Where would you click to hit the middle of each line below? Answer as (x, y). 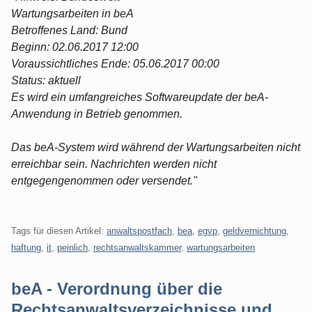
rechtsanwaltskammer (137, 247)
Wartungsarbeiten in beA (72, 13)
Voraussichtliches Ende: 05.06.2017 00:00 (115, 63)
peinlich (72, 247)
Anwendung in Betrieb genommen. (97, 114)
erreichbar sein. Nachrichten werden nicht (114, 164)
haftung (26, 247)
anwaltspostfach (139, 231)
